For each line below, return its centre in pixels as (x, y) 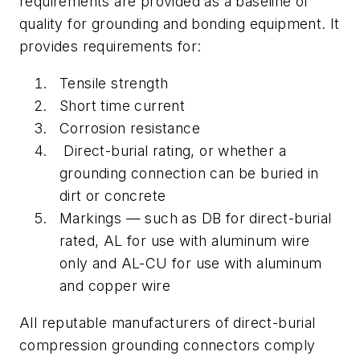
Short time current (125, 106)
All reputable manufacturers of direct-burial (168, 322)
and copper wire (115, 286)
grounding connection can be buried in (189, 174)
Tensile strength (114, 84)
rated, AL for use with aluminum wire (185, 241)
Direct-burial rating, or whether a (173, 151)
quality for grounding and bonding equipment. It (180, 24)
